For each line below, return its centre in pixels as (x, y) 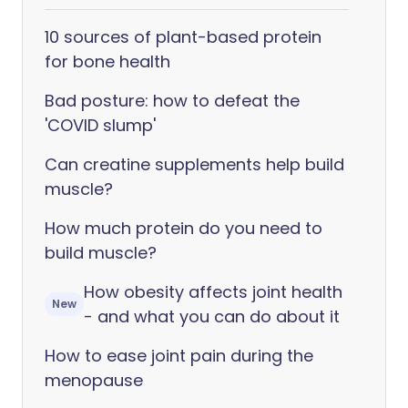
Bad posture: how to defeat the (172, 101)
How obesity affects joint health (213, 292)
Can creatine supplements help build (194, 164)
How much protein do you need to (184, 228)
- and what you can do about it (212, 316)
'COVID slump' (100, 125)
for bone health (107, 61)
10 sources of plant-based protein (183, 37)
